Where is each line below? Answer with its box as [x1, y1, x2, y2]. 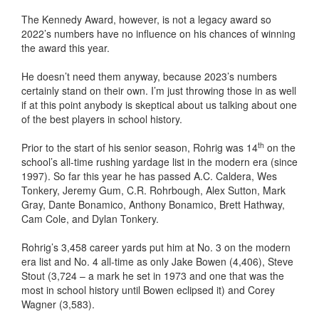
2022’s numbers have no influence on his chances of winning [21, 26, 296, 41]
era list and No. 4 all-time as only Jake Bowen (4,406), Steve [21, 254, 293, 268]
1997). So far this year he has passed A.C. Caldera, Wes [21, 169, 277, 183]
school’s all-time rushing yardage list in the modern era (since [21, 155, 298, 169]
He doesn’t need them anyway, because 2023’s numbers [21, 69, 277, 83]
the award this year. [21, 41, 110, 55]
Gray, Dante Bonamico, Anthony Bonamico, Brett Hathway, [21, 197, 285, 211]
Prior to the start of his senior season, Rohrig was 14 [21, 140, 258, 155]
